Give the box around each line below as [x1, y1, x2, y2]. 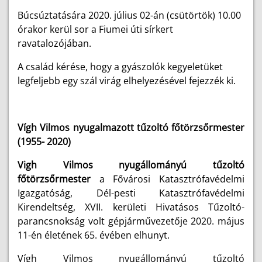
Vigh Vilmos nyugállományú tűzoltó [18, 158, 244, 171]
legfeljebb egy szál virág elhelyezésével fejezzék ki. [18, 74, 236, 87]
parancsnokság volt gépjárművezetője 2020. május [18, 215, 244, 227]
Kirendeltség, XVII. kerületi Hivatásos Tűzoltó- [18, 201, 244, 213]
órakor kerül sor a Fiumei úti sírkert [18, 23, 173, 36]
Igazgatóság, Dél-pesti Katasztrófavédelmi [18, 187, 244, 199]
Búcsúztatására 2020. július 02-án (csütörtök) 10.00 [18, 9, 241, 22]
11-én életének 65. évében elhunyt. [18, 229, 170, 242]
